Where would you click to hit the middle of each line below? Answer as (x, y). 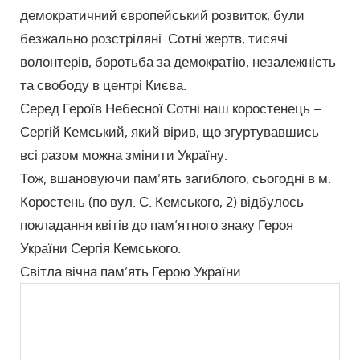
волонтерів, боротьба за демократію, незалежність (178, 62)
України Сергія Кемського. (101, 248)
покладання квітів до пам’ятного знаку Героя (157, 225)
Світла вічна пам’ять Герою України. (133, 272)
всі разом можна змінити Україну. (124, 155)
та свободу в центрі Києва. (104, 85)
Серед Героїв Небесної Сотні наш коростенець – (172, 108)
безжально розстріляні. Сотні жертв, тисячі (154, 39)
